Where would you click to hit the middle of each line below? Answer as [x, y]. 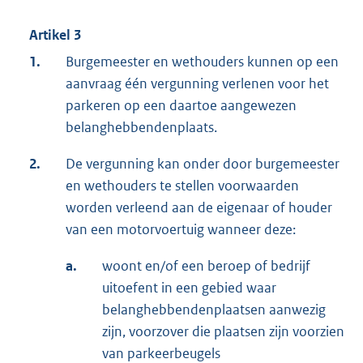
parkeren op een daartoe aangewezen [181, 106]
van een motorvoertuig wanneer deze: [181, 230]
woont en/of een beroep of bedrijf [206, 266]
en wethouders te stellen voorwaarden [182, 186]
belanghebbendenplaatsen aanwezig [214, 310]
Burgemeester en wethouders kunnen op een [202, 62]
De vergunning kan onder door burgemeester [203, 164]
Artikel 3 [55, 35]
